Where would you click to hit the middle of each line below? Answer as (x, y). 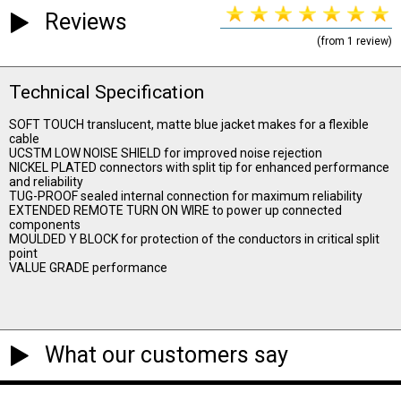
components (45, 225)
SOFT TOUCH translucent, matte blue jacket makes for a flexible (189, 125)
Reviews (86, 21)
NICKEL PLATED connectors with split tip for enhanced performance (199, 168)
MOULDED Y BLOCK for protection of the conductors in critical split (194, 239)
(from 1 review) (354, 41)
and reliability (46, 182)
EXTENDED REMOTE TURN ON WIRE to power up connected (175, 211)
